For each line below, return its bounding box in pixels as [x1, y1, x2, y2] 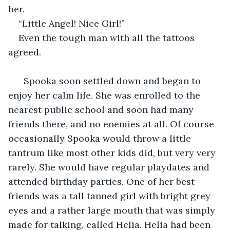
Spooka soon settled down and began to [18, 74, 203, 87]
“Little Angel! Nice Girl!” [18, 17, 125, 29]
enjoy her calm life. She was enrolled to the [8, 89, 203, 101]
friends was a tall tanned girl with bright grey [8, 189, 213, 202]
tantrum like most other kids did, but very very [8, 146, 218, 159]
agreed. [8, 46, 41, 58]
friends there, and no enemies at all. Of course [8, 118, 217, 130]
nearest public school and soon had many [8, 103, 196, 116]
